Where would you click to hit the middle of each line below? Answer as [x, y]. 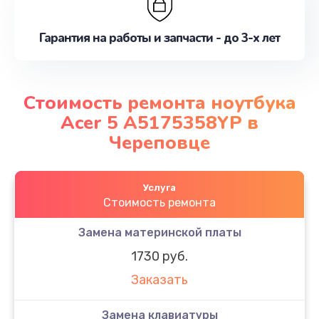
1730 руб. [159, 256]
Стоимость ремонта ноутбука [159, 103]
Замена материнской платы [159, 232]
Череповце [159, 142]
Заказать [159, 280]
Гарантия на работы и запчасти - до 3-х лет [159, 38]
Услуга [159, 187]
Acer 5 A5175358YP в [159, 122]
